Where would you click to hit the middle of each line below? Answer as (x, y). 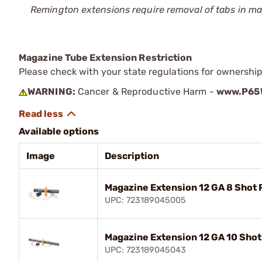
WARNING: (51, 91)
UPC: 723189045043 (145, 250)
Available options (59, 131)
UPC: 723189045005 (145, 200)
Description (132, 156)
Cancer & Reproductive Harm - (146, 91)
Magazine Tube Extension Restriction (106, 57)
